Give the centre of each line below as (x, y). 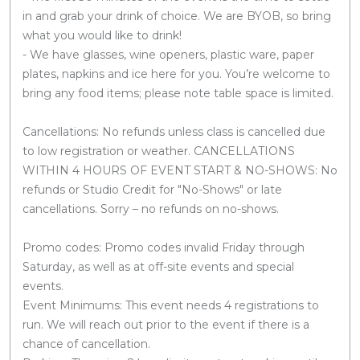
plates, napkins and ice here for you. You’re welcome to (176, 74)
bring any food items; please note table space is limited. (178, 93)
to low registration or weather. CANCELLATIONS (159, 151)
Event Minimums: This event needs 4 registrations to (171, 305)
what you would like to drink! (102, 35)
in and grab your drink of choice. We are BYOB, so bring (177, 16)
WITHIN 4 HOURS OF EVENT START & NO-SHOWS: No (180, 170)
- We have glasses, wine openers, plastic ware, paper (168, 54)
